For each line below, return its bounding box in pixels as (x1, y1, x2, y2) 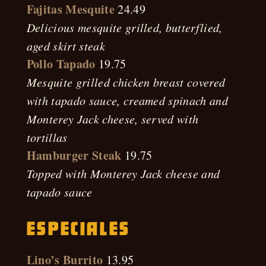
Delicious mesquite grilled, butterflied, (26, 20, 223, 35)
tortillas (26, 129, 68, 145)
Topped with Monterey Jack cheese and (26, 166, 220, 181)
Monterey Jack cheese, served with (26, 111, 199, 126)
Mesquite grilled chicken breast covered (26, 74, 226, 90)
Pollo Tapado (26, 55, 96, 72)
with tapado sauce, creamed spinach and (26, 93, 228, 108)
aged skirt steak (26, 38, 105, 53)
